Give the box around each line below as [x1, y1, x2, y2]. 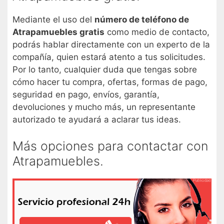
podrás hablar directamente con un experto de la [12, 39, 210, 49]
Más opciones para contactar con [12, 138, 208, 154]
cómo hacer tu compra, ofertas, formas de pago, [12, 76, 207, 87]
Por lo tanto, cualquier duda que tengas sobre [12, 64, 197, 74]
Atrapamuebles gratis [12, 26, 104, 37]
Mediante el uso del [12, 14, 94, 24]
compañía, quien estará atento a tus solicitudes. [12, 51, 205, 62]
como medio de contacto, [104, 26, 209, 37]
